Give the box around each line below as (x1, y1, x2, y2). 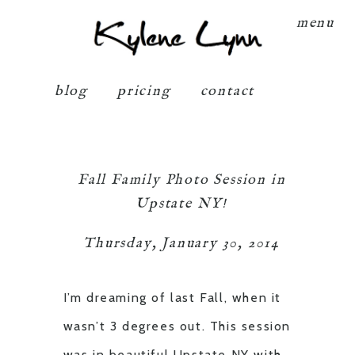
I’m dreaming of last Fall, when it (63, 289, 282, 305)
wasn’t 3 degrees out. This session (63, 318, 292, 334)
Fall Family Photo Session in (77, 170, 286, 189)
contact (200, 82, 255, 101)
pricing (116, 82, 171, 101)
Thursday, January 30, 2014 (83, 234, 281, 253)
